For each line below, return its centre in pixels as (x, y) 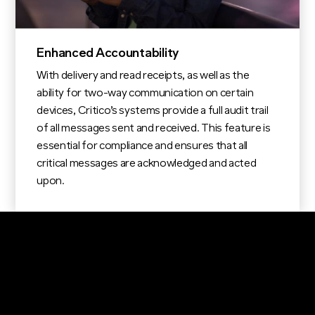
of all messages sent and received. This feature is (154, 128)
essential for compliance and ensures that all (142, 146)
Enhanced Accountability (108, 53)
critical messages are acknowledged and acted (147, 163)
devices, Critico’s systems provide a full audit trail (153, 111)
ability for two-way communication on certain (145, 93)
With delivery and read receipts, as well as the (143, 76)
